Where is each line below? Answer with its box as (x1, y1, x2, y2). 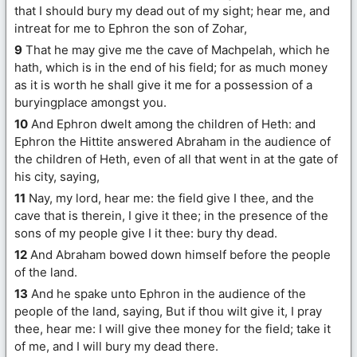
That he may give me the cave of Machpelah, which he (22, 42, 330, 58)
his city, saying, (14, 169, 100, 185)
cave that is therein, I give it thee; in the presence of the (14, 208, 328, 224)
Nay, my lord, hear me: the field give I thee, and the (25, 190, 314, 206)
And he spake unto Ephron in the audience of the (28, 286, 306, 302)
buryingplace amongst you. (14, 95, 167, 111)
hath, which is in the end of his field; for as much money (14, 60, 328, 76)
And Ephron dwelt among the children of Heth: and (28, 116, 316, 132)
